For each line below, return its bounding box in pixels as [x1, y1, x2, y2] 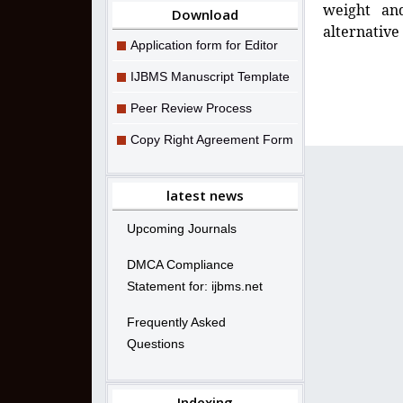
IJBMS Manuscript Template [130, 68, 290, 84]
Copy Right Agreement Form [130, 131, 293, 147]
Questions [127, 336, 184, 351]
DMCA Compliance [127, 256, 234, 272]
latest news [166, 185, 244, 204]
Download [172, 4, 238, 23]
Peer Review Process [130, 100, 252, 115]
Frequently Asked [127, 314, 226, 329]
